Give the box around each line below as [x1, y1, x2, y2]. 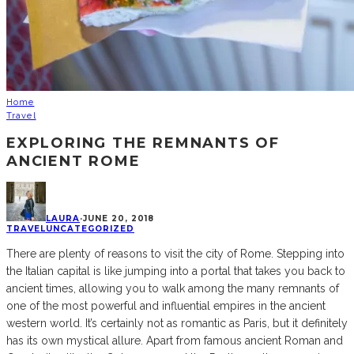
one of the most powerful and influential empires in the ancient [6, 299, 326, 313]
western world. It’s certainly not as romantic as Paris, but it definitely [6, 317, 348, 330]
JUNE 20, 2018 [83, 213, 154, 224]
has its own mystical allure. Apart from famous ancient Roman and [6, 334, 343, 348]
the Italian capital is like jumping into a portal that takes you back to [6, 265, 345, 278]
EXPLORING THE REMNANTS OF [6, 134, 280, 152]
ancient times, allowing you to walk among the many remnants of [6, 282, 339, 296]
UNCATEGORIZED [46, 224, 134, 235]
